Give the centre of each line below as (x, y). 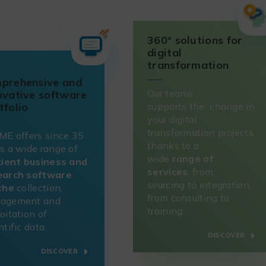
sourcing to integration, (199, 184)
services (168, 171)
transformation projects (200, 132)
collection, (40, 187)
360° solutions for (195, 40)
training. (166, 210)
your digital (172, 119)
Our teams (170, 93)
